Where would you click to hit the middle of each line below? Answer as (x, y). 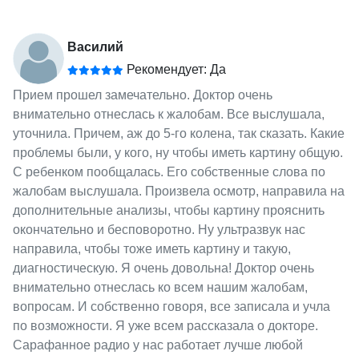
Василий (95, 46)
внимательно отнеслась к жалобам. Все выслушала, (168, 114)
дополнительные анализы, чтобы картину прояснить (168, 210)
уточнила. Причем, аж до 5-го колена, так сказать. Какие (178, 133)
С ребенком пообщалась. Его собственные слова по (169, 171)
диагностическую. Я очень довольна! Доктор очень (163, 268)
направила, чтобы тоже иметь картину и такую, (151, 248)
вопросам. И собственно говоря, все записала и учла (171, 306)
